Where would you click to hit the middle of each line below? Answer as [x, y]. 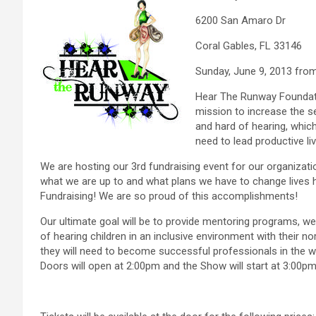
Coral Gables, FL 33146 [249, 46]
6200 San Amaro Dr [241, 20]
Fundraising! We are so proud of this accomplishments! [169, 196]
